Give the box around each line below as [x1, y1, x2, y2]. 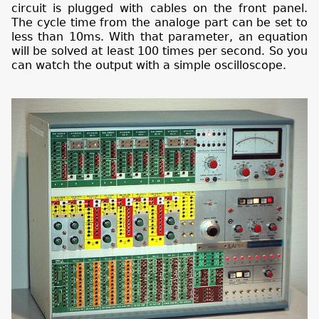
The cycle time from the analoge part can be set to [11, 15, 308, 29]
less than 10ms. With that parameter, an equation [11, 29, 308, 43]
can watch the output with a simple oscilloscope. [11, 58, 286, 72]
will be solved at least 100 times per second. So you [11, 43, 308, 58]
